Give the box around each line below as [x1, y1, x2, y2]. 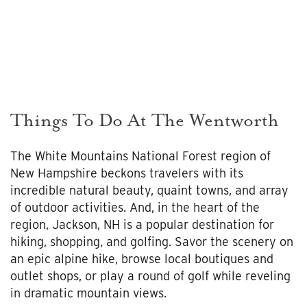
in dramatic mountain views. [10, 285, 167, 300]
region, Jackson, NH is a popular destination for [10, 217, 274, 232]
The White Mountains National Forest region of [10, 148, 271, 163]
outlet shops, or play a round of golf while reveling [10, 268, 291, 283]
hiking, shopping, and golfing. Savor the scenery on [10, 234, 293, 249]
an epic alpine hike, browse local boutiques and [10, 251, 273, 266]
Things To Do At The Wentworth [10, 110, 279, 132]
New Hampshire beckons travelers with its [10, 165, 243, 180]
